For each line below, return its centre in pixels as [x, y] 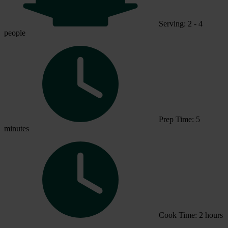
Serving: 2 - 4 [181, 23]
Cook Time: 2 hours [191, 215]
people [15, 33]
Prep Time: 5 [179, 119]
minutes [17, 128]
